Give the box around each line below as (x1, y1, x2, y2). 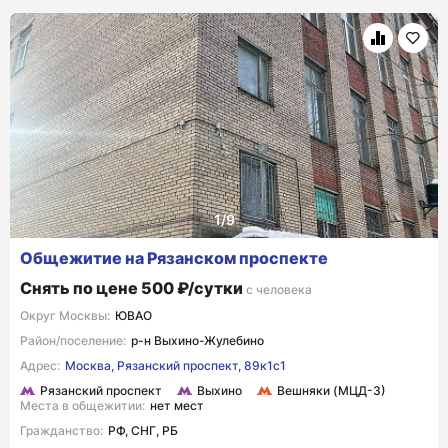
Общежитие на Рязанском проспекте (20, 247, 328, 268)
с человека (246, 281, 312, 297)
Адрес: (20, 357, 60, 373)
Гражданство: (20, 422, 103, 438)
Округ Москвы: (20, 307, 110, 323)
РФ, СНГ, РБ (108, 422, 178, 438)
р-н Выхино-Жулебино (131, 332, 264, 348)
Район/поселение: (20, 332, 126, 348)
